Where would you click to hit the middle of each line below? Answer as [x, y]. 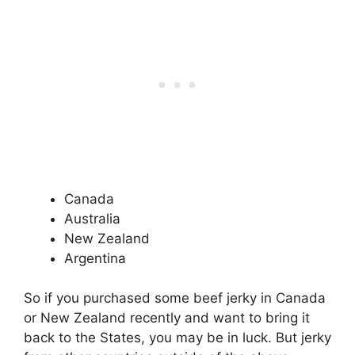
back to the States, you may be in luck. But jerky [177, 338]
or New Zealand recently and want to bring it [167, 318]
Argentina [95, 258]
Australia [92, 218]
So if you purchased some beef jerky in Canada [175, 298]
